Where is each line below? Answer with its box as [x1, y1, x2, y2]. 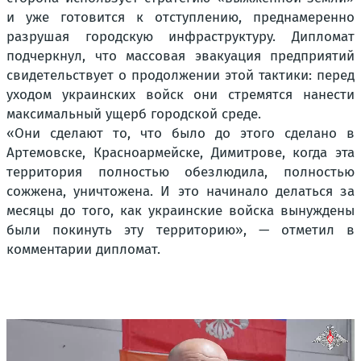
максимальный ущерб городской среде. [6, 105, 261, 122]
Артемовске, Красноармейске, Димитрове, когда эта [6, 143, 355, 161]
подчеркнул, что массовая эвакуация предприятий [6, 47, 355, 64]
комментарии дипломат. [6, 240, 160, 258]
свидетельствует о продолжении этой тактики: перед [6, 66, 355, 84]
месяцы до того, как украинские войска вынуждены [6, 201, 355, 219]
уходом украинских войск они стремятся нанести [6, 85, 355, 103]
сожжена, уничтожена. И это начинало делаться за [6, 182, 355, 200]
